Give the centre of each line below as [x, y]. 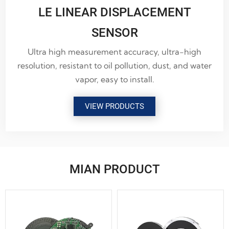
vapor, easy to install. [114, 79]
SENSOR [114, 32]
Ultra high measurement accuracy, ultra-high [114, 51]
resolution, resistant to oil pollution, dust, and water [114, 65]
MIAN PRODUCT [114, 169]
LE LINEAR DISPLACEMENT [114, 12]
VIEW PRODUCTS [114, 106]
